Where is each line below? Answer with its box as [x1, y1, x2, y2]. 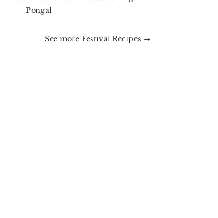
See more [45, 34, 82, 43]
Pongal [26, 5, 52, 15]
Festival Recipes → [81, 34, 150, 43]
